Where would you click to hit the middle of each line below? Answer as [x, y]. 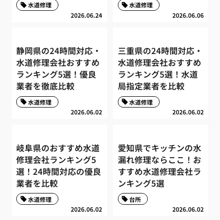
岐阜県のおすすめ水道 [58, 148]
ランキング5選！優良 [56, 74]
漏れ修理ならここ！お [159, 159]
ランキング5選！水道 [158, 74]
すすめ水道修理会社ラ [159, 171]
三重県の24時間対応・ [160, 51]
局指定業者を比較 [151, 86]
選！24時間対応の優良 [59, 171]
